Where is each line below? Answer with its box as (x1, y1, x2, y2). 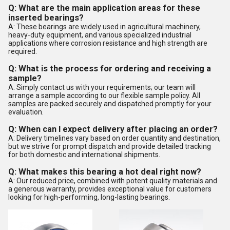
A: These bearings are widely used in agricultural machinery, (8, 23, 201, 31)
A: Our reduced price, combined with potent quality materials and (8, 177, 217, 185)
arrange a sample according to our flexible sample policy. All (8, 91, 200, 100)
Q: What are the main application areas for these (8, 3, 200, 13)
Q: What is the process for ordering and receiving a (8, 64, 211, 73)
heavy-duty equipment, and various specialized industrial (8, 31, 191, 39)
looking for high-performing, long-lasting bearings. (8, 193, 170, 201)
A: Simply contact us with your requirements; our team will (8, 83, 196, 91)
